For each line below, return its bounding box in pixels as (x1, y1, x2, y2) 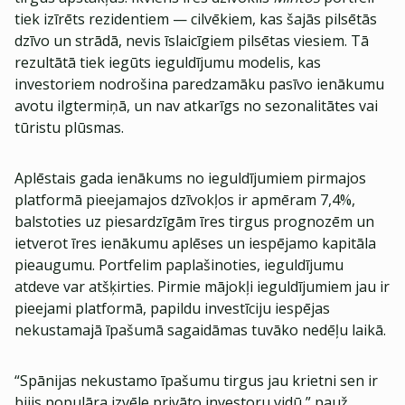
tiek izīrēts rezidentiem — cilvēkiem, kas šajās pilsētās (14, 9, 377, 29)
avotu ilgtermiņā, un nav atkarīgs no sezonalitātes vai (14, 96, 378, 116)
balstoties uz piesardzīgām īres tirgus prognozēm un (14, 212, 374, 231)
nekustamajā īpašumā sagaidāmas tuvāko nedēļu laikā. (14, 320, 386, 340)
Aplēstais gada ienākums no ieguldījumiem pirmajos (14, 168, 366, 188)
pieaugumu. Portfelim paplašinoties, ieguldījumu (14, 255, 344, 275)
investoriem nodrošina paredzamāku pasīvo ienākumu (14, 74, 384, 94)
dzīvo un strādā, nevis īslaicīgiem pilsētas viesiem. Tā (14, 31, 369, 51)
